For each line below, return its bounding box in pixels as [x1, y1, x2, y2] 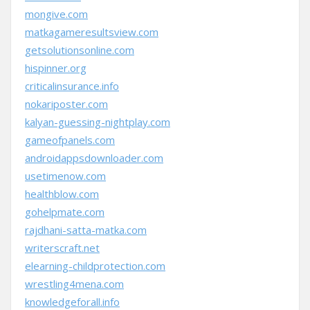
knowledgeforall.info [25, 295, 120, 309]
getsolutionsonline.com [25, 43, 134, 57]
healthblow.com [25, 187, 99, 201]
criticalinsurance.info [25, 79, 119, 93]
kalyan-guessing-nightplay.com [25, 115, 170, 129]
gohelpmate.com [25, 205, 104, 219]
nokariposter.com [25, 97, 108, 111]
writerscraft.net [25, 241, 100, 255]
